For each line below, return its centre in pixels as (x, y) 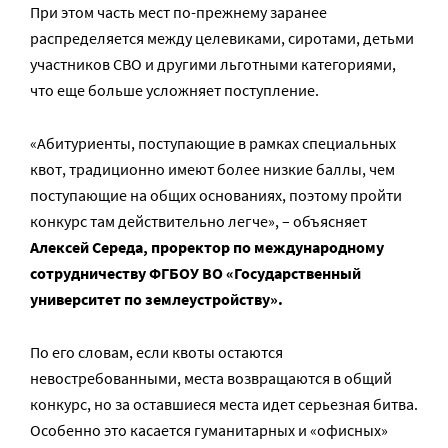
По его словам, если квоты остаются (156, 352)
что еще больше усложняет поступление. (174, 90)
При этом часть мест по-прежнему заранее (178, 12)
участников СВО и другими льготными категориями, (213, 64)
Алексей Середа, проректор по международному (207, 247)
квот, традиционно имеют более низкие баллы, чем (212, 169)
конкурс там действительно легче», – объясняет (198, 221)
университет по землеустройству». (156, 299)
